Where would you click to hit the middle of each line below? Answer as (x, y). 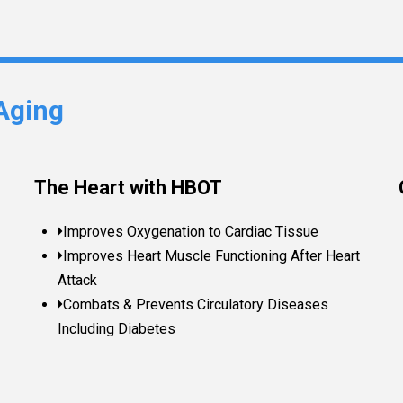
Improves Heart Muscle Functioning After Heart (212, 256)
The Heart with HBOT (128, 188)
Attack (78, 281)
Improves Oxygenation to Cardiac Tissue (191, 232)
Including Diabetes (117, 329)
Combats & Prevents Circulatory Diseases (196, 305)
